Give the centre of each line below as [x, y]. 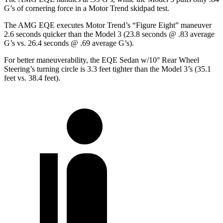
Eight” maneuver [185, 25]
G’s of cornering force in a [46, 8]
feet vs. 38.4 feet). [32, 78]
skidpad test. [149, 8]
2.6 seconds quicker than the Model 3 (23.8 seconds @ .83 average [109, 34]
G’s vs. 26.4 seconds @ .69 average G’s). [69, 43]
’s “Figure [142, 25]
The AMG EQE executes [45, 25]
